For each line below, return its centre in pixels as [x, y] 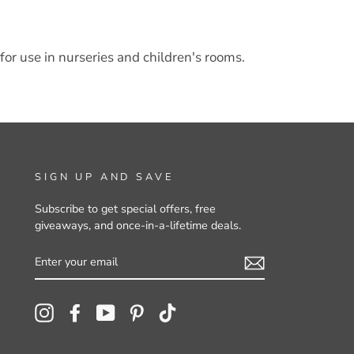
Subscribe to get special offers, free [126, 209]
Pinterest [169, 311]
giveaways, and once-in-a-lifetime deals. [138, 225]
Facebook [109, 311]
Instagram [80, 311]
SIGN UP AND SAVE [104, 177]
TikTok [194, 311]
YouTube [138, 311]
